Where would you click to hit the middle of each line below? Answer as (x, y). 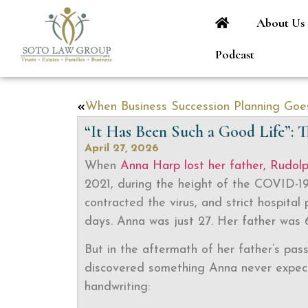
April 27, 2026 (122, 148)
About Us (280, 23)
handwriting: (117, 287)
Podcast (234, 54)
